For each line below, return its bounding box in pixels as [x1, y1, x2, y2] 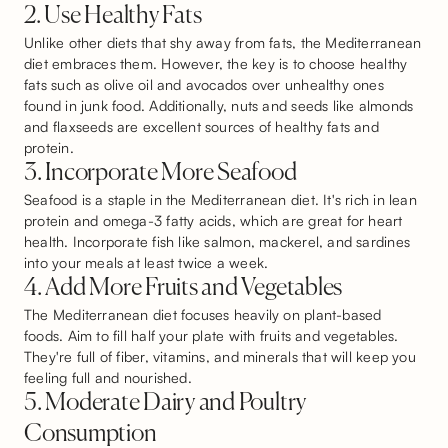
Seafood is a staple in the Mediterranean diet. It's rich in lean [24, 190, 417, 209]
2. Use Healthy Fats [24, 4, 202, 29]
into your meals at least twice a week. [24, 253, 269, 272]
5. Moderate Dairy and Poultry [24, 391, 307, 416]
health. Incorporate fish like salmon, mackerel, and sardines [24, 232, 410, 251]
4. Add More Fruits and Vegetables [24, 276, 343, 301]
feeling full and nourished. [24, 368, 192, 387]
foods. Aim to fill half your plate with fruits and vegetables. [24, 326, 399, 345]
